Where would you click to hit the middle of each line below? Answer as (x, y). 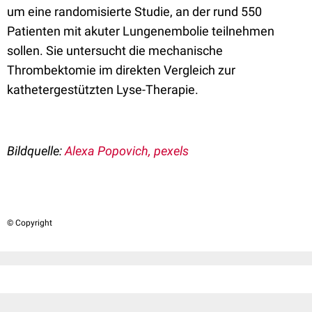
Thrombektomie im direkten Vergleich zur (121, 70)
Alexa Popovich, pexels (127, 151)
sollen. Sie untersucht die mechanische (115, 50)
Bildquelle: (36, 151)
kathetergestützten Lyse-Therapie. (103, 89)
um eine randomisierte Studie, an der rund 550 (134, 11)
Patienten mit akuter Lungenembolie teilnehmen (141, 31)
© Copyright (30, 223)
